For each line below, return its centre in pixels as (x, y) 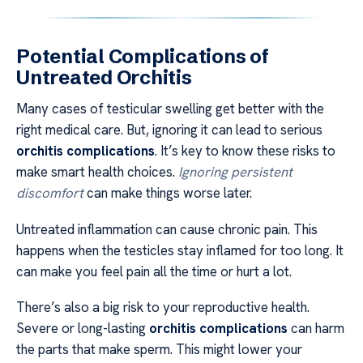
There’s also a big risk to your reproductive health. (163, 307)
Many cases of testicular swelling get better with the (170, 109)
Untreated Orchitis (104, 78)
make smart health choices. (97, 172)
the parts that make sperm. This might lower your (159, 350)
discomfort (50, 193)
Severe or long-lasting (83, 329)
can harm (316, 329)
